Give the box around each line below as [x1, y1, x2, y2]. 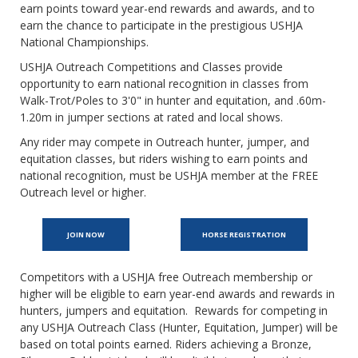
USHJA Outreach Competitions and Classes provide [20, 59, 283, 75]
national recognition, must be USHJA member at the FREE [20, 168, 318, 184]
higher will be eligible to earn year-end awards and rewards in [20, 286, 335, 302]
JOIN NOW [66, 229, 105, 241]
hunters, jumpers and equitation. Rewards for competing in [20, 303, 328, 319]
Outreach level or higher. [20, 185, 146, 201]
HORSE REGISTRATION [201, 229, 286, 241]
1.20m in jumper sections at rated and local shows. [20, 109, 283, 125]
